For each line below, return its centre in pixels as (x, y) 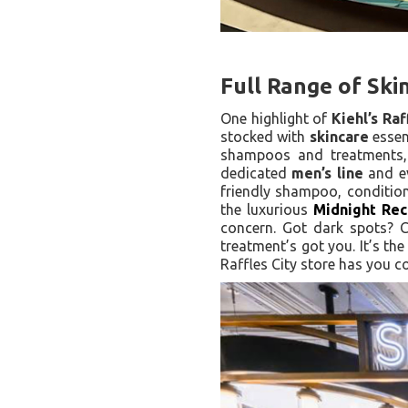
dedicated (256, 173)
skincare (339, 137)
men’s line (327, 173)
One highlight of (276, 118)
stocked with (265, 137)
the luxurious (267, 209)
